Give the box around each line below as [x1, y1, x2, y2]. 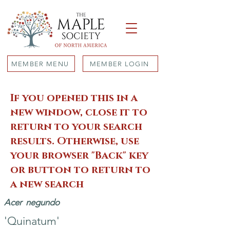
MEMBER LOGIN [89, 60, 149, 68]
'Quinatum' [4, 214, 60, 228]
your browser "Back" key [10, 149, 148, 162]
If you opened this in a [10, 91, 138, 105]
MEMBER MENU [11, 60, 69, 68]
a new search [10, 178, 84, 191]
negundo [26, 197, 60, 207]
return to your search [10, 120, 142, 133]
